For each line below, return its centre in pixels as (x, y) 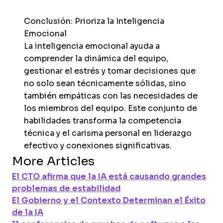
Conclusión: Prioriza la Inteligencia (94, 21)
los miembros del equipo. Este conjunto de (111, 108)
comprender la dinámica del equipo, (96, 58)
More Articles (53, 161)
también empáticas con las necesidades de (111, 96)
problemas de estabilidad (66, 188)
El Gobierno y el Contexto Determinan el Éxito (109, 200)
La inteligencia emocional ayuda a (92, 46)
